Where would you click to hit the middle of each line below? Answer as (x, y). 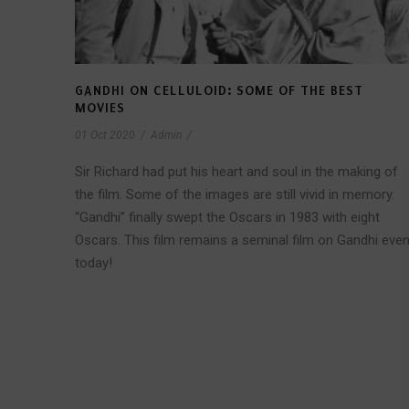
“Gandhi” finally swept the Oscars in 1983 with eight (227, 218)
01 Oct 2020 (105, 136)
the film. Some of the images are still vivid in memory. (235, 195)
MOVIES (100, 109)
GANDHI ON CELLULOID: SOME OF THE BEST (219, 91)
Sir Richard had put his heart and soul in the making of (236, 172)
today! (94, 263)
